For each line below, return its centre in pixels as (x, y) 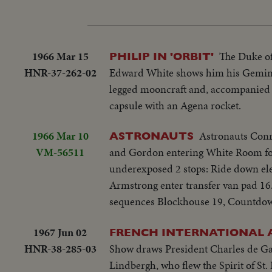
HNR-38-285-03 (60, 248)
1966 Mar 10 (60, 136)
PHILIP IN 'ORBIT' (161, 56)
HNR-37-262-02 (60, 72)
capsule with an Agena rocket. (175, 105)
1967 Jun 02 (60, 232)
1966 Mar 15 (60, 56)
